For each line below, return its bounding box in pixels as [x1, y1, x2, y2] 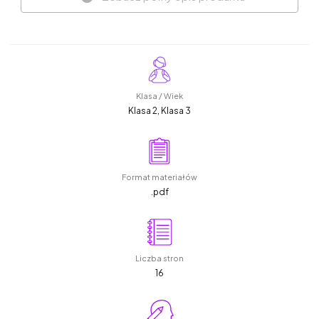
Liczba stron [135, 253, 184, 263]
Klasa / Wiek [136, 90, 183, 100]
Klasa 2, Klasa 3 [128, 105, 191, 116]
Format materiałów [122, 172, 197, 182]
